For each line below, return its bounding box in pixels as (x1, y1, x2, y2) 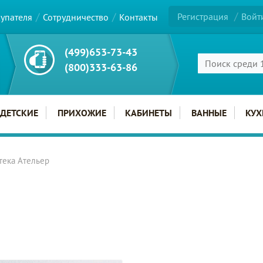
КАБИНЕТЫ (125, 107, 173, 119)
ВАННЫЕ (191, 107, 227, 119)
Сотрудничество (43, 11, 109, 23)
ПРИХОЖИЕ (57, 107, 106, 119)
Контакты (119, 11, 158, 23)
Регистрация (177, 11, 229, 23)
